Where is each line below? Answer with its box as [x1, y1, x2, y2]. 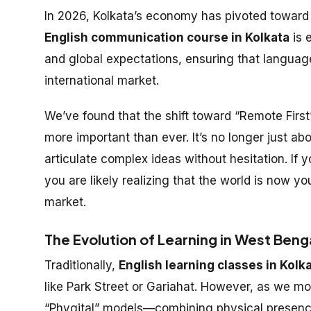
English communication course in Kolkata [44, 31, 289, 44]
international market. [44, 74, 159, 87]
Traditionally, [44, 258, 119, 272]
